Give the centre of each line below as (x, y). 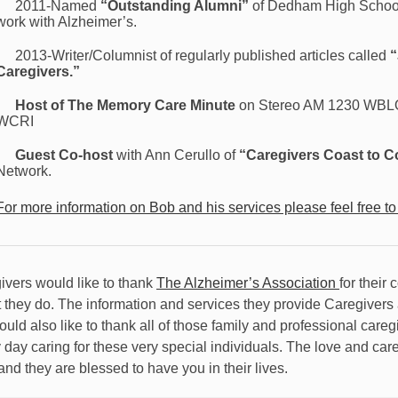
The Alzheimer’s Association (248, 283)
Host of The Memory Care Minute (126, 105)
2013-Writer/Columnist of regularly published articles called (203, 55)
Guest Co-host (64, 155)
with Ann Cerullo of (175, 155)
